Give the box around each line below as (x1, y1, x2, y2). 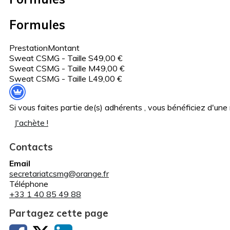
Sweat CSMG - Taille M (9, 63, 95, 73)
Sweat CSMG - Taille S (9, 52, 93, 63)
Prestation (9, 42, 48, 53)
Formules (9, 17, 65, 32)
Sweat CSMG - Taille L (9, 73, 93, 84)
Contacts (9, 140, 53, 153)
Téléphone (9, 178, 48, 189)
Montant (48, 42, 80, 53)
